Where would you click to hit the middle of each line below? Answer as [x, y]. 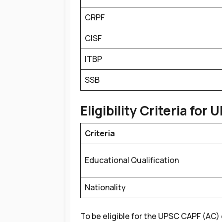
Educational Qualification [132, 160]
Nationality [105, 187]
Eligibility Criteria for [145, 111]
